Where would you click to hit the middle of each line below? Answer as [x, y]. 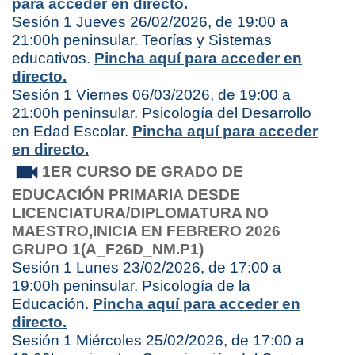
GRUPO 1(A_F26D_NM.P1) [110, 250]
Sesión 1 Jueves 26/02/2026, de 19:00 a [150, 22]
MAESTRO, [52, 231]
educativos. [53, 59]
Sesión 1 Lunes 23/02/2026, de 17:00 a [147, 268]
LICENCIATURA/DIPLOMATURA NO [140, 213]
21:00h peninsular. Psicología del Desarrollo [162, 113]
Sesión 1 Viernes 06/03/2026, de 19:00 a [151, 95]
